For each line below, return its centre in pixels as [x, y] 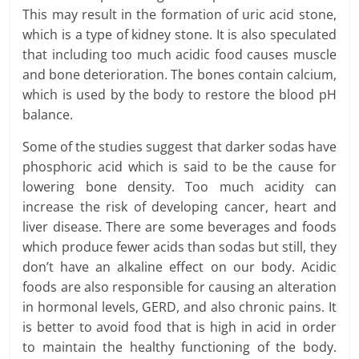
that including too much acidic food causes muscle [179, 55]
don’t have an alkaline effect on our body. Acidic [179, 267]
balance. [48, 115]
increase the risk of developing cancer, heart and [179, 207]
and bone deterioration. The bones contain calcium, [179, 75]
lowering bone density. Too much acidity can [179, 187]
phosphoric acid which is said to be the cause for [179, 167]
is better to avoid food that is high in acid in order [179, 327]
